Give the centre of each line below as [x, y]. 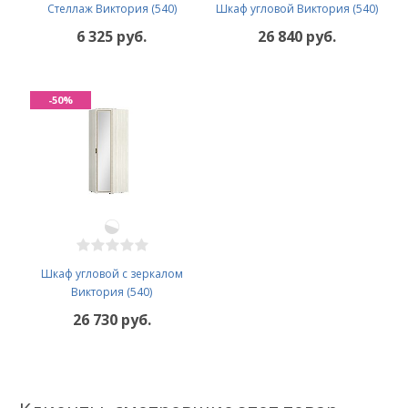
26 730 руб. [112, 319]
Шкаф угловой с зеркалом [112, 273]
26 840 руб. [296, 36]
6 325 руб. [112, 36]
